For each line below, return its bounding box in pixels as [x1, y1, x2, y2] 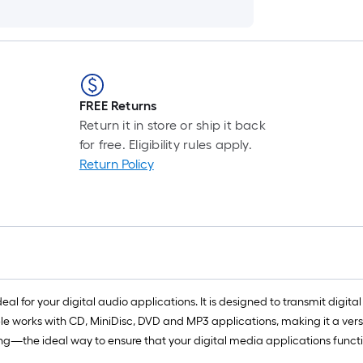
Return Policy [79, 156, 154, 172]
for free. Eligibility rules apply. [79, 137, 252, 152]
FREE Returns [79, 98, 157, 113]
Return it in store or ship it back [79, 117, 266, 133]
